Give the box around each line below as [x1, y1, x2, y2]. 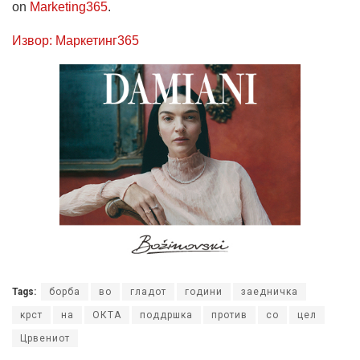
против [211, 309, 247, 321]
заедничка [241, 285, 298, 297]
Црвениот [20, 332, 70, 344]
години [185, 285, 223, 297]
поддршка [140, 309, 193, 321]
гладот [130, 285, 166, 297]
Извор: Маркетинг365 [12, 33, 139, 47]
